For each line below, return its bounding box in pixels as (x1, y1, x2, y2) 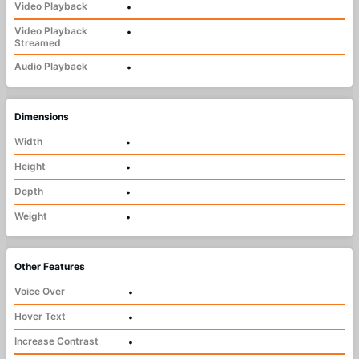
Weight (14, 209, 47, 222)
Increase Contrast (14, 334, 99, 347)
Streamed (14, 36, 61, 49)
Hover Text (14, 309, 66, 322)
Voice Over (14, 284, 65, 297)
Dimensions (14, 110, 69, 123)
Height (14, 159, 46, 172)
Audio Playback (14, 59, 87, 72)
